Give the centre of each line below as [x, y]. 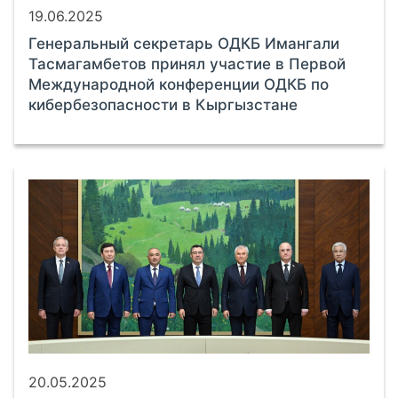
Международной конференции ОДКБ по [179, 84]
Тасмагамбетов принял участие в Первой [187, 64]
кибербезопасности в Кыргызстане [163, 104]
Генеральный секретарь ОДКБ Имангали [184, 43]
